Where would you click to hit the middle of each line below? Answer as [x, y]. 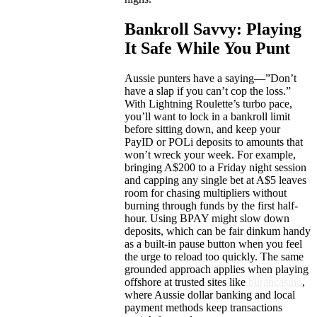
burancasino [275, 282]
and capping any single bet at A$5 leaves [215, 180]
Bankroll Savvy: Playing [213, 29]
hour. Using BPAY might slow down [207, 219]
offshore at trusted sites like [186, 282]
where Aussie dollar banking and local [210, 295]
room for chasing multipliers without [206, 193]
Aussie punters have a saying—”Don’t [211, 79]
